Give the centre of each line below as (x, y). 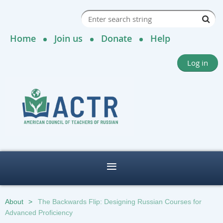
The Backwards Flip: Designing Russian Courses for (120, 202)
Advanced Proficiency (39, 213)
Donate (116, 38)
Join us (68, 38)
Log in (198, 63)
